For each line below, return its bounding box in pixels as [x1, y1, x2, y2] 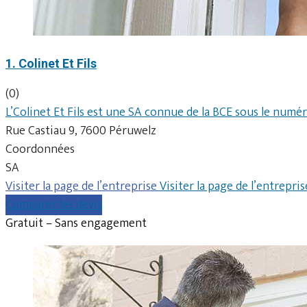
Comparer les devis [5, 194, 102, 215]
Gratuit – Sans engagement [5, 212, 147, 234]
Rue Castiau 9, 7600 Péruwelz [5, 120, 156, 141]
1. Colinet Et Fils [5, 56, 97, 71]
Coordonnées [5, 138, 75, 160]
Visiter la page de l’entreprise [5, 175, 160, 197]
